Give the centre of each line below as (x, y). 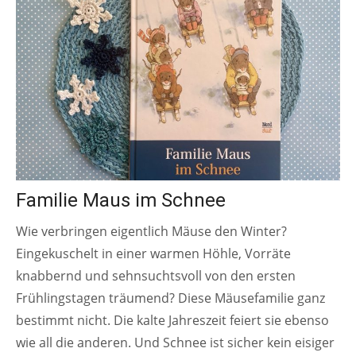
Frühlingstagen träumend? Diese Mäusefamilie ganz (170, 298)
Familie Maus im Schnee (121, 201)
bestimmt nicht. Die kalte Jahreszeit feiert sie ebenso (172, 321)
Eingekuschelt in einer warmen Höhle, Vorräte (153, 254)
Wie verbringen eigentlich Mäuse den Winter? (151, 232)
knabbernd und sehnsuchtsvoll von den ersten (156, 276)
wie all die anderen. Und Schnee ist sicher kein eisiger (175, 343)
